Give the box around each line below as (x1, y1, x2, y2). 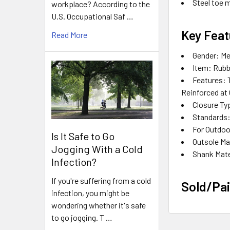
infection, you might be (51, 187, 129, 198)
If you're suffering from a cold (51, 175, 151, 185)
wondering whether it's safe (51, 200, 146, 210)
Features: (193, 74, 226, 85)
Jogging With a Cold (51, 142, 143, 155)
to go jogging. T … (51, 212, 112, 222)
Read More (51, 30, 87, 40)
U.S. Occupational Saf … (51, 11, 133, 22)
